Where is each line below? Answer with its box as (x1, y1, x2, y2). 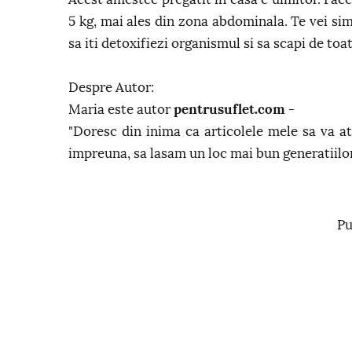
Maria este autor (68, 103, 174, 116)
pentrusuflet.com (174, 103, 285, 116)
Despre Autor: (68, 81, 154, 94)
